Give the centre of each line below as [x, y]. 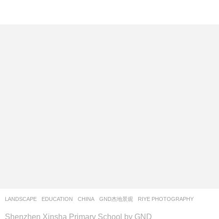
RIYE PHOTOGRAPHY [166, 199]
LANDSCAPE [21, 199]
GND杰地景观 [116, 199]
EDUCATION [57, 199]
